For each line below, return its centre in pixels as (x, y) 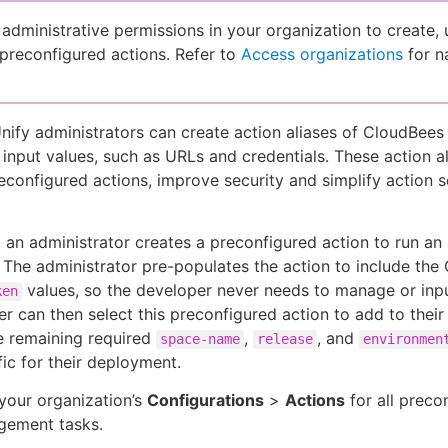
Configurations (205, 400)
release (285, 339)
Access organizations (322, 54)
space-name (200, 339)
